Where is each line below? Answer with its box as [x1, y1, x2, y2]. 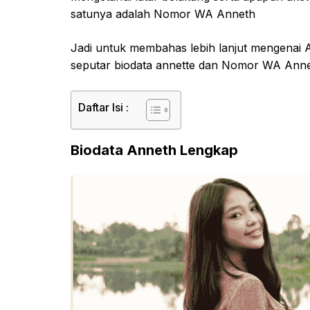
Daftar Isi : [78, 100, 129, 114]
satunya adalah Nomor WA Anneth [71, 6, 255, 21]
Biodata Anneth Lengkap [71, 141, 238, 158]
